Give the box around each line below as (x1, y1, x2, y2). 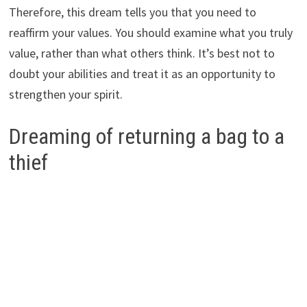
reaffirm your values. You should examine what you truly (8, 24, 293, 40)
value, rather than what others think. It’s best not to (8, 45, 275, 61)
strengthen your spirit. (8, 86, 123, 102)
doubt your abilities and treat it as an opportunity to (8, 65, 275, 82)
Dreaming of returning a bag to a (8, 123, 284, 149)
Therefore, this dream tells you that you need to (8, 3, 256, 20)
